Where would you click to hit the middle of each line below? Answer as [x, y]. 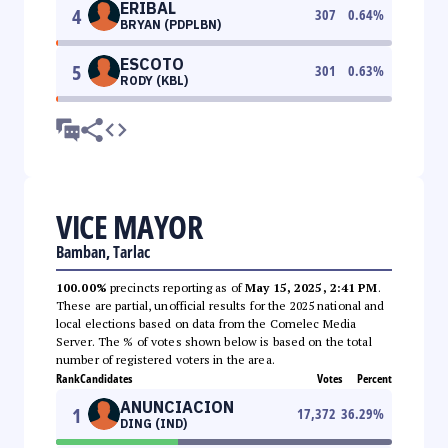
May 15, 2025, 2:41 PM [311, 287]
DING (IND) [153, 423]
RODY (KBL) [154, 80]
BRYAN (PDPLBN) [170, 24]
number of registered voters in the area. [165, 359]
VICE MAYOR [129, 226]
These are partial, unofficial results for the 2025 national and [220, 305]
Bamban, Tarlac [103, 251]
